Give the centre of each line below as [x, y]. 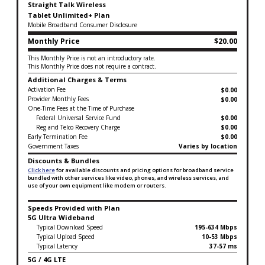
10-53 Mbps [219, 236]
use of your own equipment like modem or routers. [97, 185]
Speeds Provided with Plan [74, 208]
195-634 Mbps [216, 227]
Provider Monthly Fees [58, 98]
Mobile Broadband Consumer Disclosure [83, 25]
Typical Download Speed [70, 227]
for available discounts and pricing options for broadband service [144, 170]
